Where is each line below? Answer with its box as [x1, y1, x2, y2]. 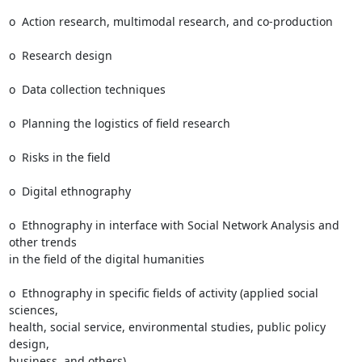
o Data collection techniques [8, 82, 166, 97]
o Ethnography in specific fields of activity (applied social [8, 285, 318, 301]
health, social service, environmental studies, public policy [8, 319, 326, 335]
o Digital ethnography [8, 183, 131, 199]
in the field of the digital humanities [8, 251, 204, 267]
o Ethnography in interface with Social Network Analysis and [8, 217, 339, 233]
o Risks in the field [8, 149, 111, 165]
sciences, [8, 302, 58, 318]
